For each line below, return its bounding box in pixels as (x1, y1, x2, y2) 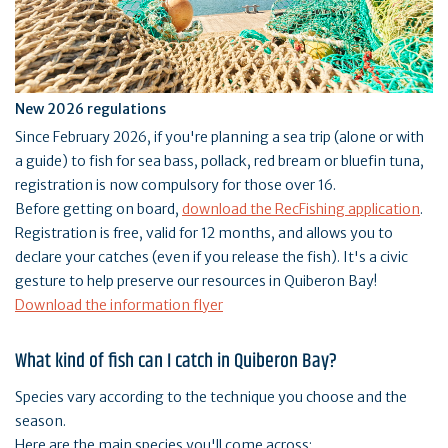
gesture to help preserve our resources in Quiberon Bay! (15, 272, 377, 291)
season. (15, 412, 66, 431)
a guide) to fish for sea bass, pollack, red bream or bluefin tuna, (15, 152, 424, 171)
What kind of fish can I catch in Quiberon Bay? (15, 346, 337, 378)
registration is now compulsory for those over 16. (15, 176, 336, 195)
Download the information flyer (15, 296, 223, 315)
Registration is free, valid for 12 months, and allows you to (15, 224, 393, 243)
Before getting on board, (15, 200, 182, 219)
